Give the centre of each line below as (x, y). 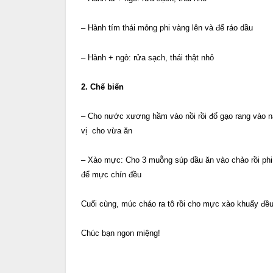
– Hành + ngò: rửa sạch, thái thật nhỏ (147, 57)
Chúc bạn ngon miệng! (121, 233)
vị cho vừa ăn (107, 130)
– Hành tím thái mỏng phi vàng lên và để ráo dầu (167, 28)
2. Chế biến (102, 87)
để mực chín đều (111, 175)
